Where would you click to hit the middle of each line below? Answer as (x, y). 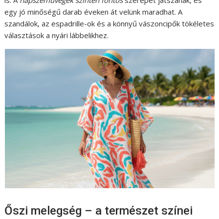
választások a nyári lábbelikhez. (57, 35)
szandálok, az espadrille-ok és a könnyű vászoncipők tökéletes (109, 24)
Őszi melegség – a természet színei (99, 211)
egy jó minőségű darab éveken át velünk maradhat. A (94, 12)
